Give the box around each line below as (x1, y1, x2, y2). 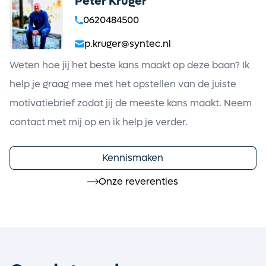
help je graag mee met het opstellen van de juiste (9, 77, 236, 90)
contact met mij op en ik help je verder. (9, 115, 188, 128)
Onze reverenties (99, 175, 179, 188)
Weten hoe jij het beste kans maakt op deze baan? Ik (9, 58, 249, 71)
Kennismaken (102, 151, 164, 164)
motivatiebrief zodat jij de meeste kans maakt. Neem (9, 96, 252, 109)
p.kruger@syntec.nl (84, 37, 171, 50)
